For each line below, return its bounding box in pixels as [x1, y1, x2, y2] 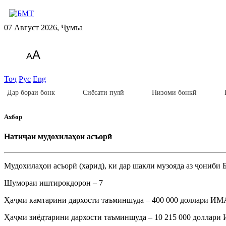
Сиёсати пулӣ [83, 89, 124, 96]
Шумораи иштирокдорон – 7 [4, 178, 103, 187]
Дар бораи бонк [7, 89, 55, 96]
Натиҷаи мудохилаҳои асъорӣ [4, 132, 112, 141]
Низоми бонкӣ [152, 89, 197, 96]
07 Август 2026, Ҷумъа [4, 23, 83, 32]
